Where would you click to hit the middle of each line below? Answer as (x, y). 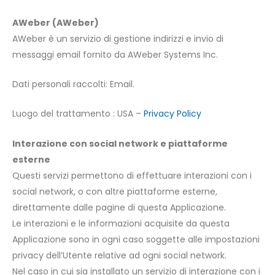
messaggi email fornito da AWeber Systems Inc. (115, 54)
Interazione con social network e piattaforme (120, 143)
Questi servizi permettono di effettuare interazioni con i (132, 175)
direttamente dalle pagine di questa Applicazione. (119, 207)
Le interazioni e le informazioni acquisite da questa (121, 223)
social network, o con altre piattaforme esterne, (115, 191)
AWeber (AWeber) (56, 22)
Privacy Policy (172, 114)
